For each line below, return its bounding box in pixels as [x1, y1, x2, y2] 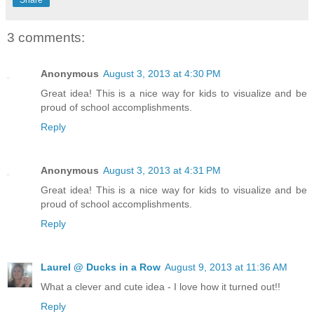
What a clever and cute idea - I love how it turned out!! [41, 281, 280, 293]
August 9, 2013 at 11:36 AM [165, 261, 287, 273]
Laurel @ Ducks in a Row [41, 261, 161, 273]
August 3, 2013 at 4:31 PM [103, 165, 221, 177]
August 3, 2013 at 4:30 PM [103, 68, 221, 80]
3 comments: [7, 29, 85, 45]
